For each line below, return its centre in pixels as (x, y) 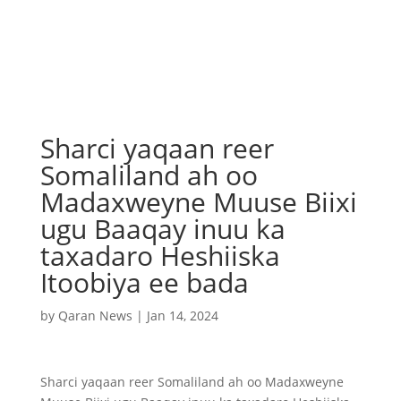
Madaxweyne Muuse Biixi (198, 202)
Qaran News (95, 316)
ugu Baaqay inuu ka (162, 229)
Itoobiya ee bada (144, 282)
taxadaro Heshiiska (160, 256)
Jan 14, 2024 (182, 316)
